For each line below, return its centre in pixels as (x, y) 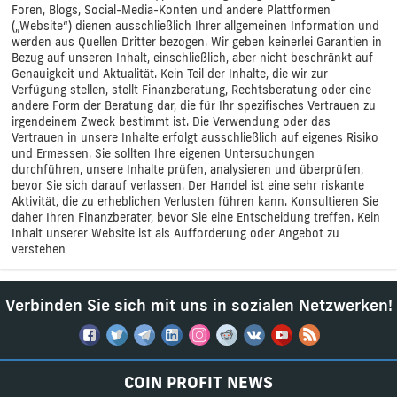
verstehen (39, 249)
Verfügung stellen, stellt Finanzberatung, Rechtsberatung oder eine (191, 89)
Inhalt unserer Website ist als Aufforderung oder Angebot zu (175, 233)
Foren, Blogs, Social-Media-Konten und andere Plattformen (171, 9)
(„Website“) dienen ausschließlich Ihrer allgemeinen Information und (195, 25)
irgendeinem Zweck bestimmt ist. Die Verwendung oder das (171, 121)
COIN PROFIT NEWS (198, 381)
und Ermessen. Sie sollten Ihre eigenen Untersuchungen (163, 153)
